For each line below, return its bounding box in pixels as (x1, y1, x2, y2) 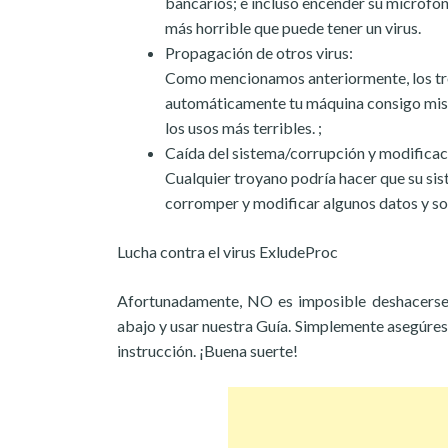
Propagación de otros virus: (165, 43, 353, 62)
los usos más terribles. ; (165, 118, 322, 137)
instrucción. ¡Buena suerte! (117, 341, 298, 360)
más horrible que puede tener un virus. (165, 18, 421, 37)
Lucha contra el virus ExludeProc (117, 242, 338, 261)
